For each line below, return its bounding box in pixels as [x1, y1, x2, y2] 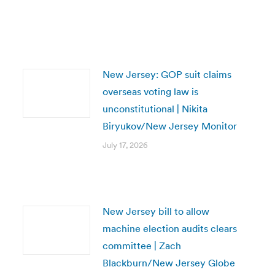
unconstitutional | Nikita [102, 103, 207, 115]
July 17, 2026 [102, 140, 148, 150]
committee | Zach [102, 239, 181, 252]
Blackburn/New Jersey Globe [102, 257, 235, 269]
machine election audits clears [102, 222, 237, 234]
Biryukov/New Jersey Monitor [102, 120, 237, 132]
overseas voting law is [102, 85, 198, 98]
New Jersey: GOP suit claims [102, 68, 231, 80]
